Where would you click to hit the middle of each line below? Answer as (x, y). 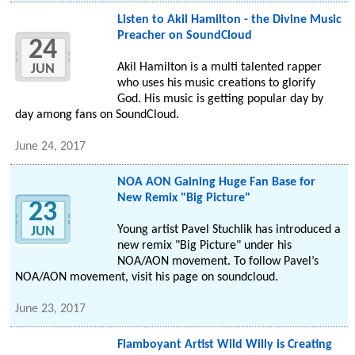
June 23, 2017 (51, 309)
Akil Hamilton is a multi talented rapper (219, 68)
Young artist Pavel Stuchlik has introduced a (229, 230)
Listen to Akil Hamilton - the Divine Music (229, 20)
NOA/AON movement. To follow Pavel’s (218, 262)
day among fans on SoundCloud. (97, 115)
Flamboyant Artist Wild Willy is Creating (224, 345)
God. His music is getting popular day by (220, 99)
